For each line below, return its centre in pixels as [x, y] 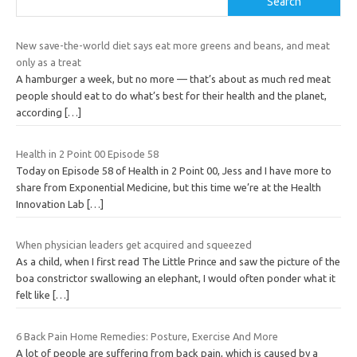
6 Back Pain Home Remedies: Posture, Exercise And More [147, 336]
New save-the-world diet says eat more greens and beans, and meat [173, 46]
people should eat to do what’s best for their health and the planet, [171, 96]
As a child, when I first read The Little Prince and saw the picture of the [178, 262]
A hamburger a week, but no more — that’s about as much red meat [173, 79]
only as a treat [49, 63]
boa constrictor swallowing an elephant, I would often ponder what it [176, 279]
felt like [34, 295]
